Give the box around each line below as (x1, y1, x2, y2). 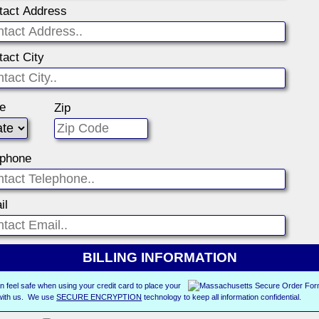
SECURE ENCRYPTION (56, 292, 142, 301)
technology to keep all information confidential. (142, 292, 302, 301)
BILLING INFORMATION (82, 249, 237, 265)
